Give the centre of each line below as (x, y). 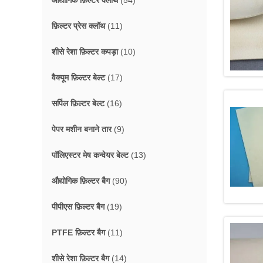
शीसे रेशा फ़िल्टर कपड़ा (85, 52)
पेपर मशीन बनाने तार (82, 129)
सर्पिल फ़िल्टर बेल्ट (78, 103)
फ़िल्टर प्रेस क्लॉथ (78, 26)
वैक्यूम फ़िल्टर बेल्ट (78, 77)
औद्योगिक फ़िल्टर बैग (81, 181)
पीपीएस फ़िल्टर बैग (78, 207)
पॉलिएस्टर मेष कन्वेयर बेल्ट (90, 155)
